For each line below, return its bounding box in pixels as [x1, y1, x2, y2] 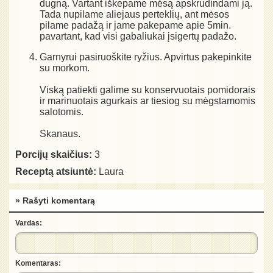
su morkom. [40, 62, 90, 73]
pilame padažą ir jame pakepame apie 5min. [40, 19, 231, 30]
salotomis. [40, 106, 83, 117]
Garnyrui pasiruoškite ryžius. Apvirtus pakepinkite [40, 51, 252, 62]
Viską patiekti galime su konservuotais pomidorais [40, 84, 255, 95]
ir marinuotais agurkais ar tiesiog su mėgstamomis [40, 95, 255, 106]
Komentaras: [15, 259, 61, 268]
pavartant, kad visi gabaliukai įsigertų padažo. [40, 30, 236, 41]
